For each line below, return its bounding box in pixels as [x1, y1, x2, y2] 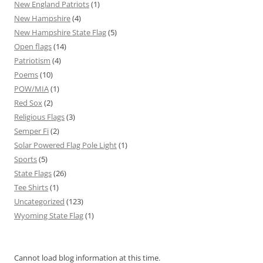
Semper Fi [14, 125, 49, 136]
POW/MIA [14, 83, 49, 94]
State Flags [14, 167, 52, 178]
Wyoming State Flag [14, 210, 83, 221]
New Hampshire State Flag [14, 26, 106, 38]
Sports [14, 153, 37, 164]
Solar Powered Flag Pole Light [14, 139, 117, 150]
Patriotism [14, 55, 50, 66]
